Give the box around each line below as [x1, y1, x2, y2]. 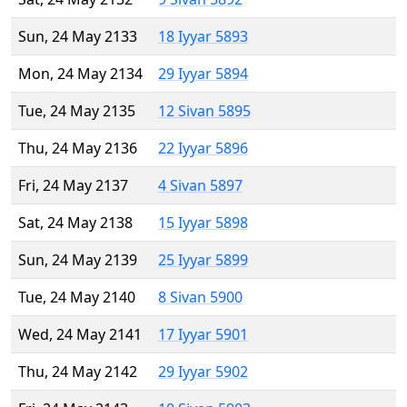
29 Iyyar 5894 [158, 64, 248, 84]
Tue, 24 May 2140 [18, 287, 135, 308]
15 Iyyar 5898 [158, 213, 248, 233]
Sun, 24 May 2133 [18, 26, 137, 47]
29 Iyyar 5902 [158, 362, 248, 382]
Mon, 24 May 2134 [18, 64, 143, 84]
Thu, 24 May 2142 [18, 362, 137, 382]
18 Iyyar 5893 [158, 26, 248, 47]
